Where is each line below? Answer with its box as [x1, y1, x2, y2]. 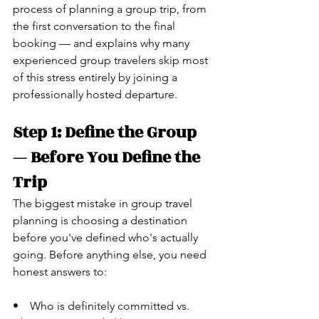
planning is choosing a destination [13, 213, 190, 227]
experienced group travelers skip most [13, 53, 211, 67]
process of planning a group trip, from [13, 1, 209, 16]
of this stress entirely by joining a [13, 70, 180, 84]
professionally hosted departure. [13, 87, 177, 101]
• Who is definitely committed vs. [13, 298, 192, 313]
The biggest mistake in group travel [13, 196, 195, 210]
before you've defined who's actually [13, 230, 201, 244]
